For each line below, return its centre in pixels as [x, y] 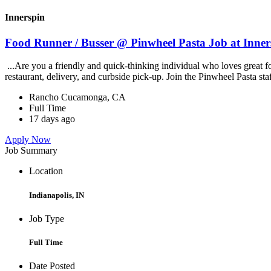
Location [46, 171]
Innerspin [25, 18]
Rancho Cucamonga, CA [77, 97]
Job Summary [31, 151]
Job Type [47, 218]
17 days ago [52, 119]
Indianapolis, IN [57, 195]
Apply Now [28, 140]
